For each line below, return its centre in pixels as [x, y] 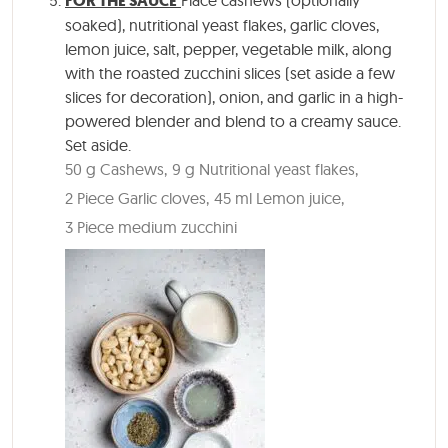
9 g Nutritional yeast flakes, [265, 169]
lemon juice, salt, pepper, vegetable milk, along [228, 49]
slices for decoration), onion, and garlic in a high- [234, 97]
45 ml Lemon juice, [279, 198]
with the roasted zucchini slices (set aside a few [230, 73]
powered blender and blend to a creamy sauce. [233, 121]
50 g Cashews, [116, 169]
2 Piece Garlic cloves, [137, 198]
